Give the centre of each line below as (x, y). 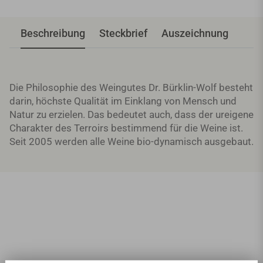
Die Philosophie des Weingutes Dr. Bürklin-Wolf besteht (131, 88)
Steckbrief (123, 33)
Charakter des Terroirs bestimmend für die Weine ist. (126, 128)
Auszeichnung (195, 33)
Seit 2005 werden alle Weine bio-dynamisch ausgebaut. (131, 142)
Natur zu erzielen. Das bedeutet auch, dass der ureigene (131, 115)
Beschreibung (53, 33)
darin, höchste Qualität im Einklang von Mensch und (123, 101)
